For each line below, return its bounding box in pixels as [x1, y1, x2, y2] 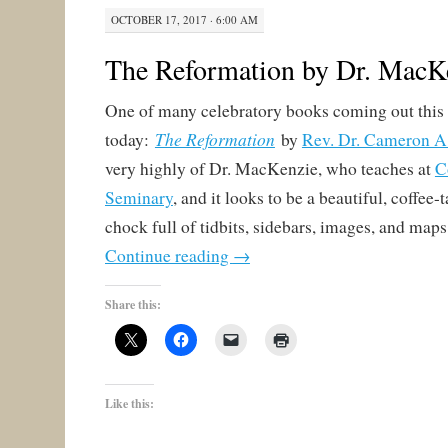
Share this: [104, 296, 161, 314]
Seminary [104, 186, 173, 210]
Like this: [104, 395, 154, 413]
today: [104, 128, 149, 152]
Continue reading [104, 244, 233, 268]
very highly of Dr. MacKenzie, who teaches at [104, 157, 435, 181]
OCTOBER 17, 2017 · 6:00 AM [110, 12, 258, 28]
